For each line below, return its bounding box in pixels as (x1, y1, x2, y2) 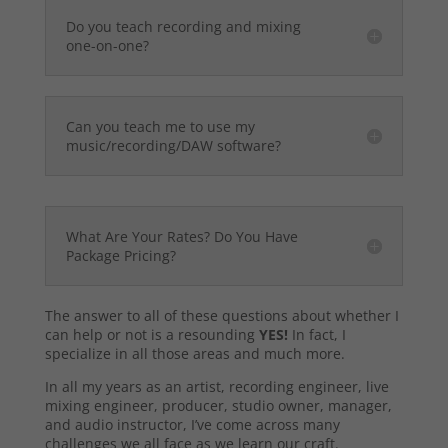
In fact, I (287, 325, 346, 345)
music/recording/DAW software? (65, 136, 281, 156)
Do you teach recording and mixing (65, 17, 301, 37)
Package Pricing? (65, 246, 176, 266)
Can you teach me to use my (65, 117, 255, 137)
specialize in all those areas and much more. (44, 344, 345, 364)
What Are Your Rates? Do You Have (65, 227, 298, 247)
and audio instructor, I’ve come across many (44, 415, 340, 435)
